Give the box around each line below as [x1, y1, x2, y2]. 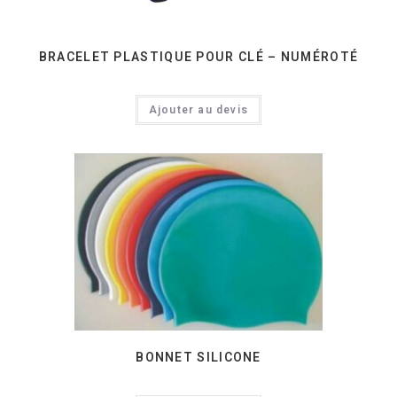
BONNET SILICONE [136, 348, 261, 368]
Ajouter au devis [148, 101, 249, 118]
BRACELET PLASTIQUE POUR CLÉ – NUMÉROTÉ [38, 47, 359, 66]
